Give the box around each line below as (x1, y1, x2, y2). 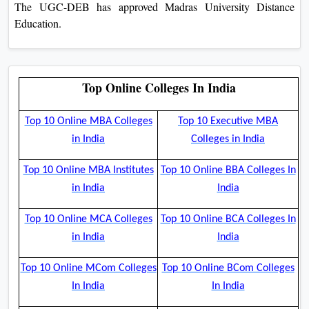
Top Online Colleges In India (81, 78, 236, 97)
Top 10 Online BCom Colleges (161, 262, 295, 274)
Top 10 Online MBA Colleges (24, 115, 152, 127)
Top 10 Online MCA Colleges (24, 213, 152, 225)
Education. (14, 15, 61, 30)
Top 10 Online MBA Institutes (23, 164, 154, 176)
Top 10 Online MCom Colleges (20, 262, 157, 274)
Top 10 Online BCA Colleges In (160, 213, 296, 225)
